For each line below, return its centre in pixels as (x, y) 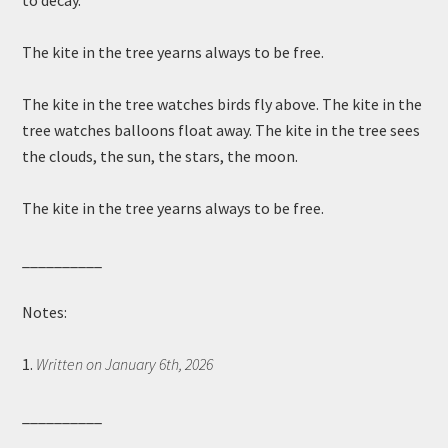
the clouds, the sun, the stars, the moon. (160, 156)
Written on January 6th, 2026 (125, 364)
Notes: (45, 312)
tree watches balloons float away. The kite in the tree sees (221, 130)
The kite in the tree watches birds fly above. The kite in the (222, 104)
